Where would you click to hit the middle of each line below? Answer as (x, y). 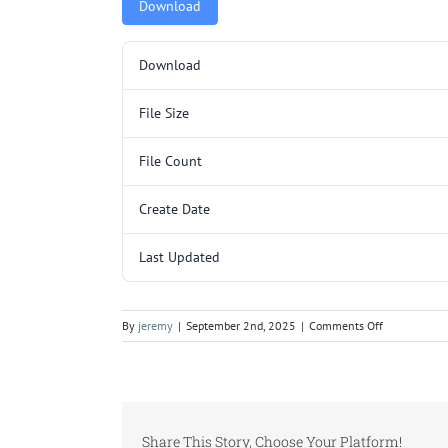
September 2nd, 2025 (241, 325)
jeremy (155, 325)
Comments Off (346, 325)
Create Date (174, 208)
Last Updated (179, 256)
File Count (170, 160)
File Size (164, 112)
